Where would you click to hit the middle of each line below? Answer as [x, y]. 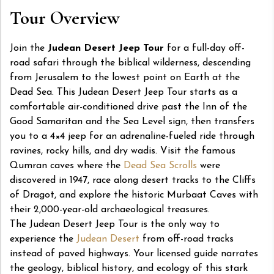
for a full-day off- [204, 49]
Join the [29, 49]
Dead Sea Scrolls [160, 166]
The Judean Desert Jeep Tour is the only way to [115, 225]
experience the [43, 239]
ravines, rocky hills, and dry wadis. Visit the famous [123, 151]
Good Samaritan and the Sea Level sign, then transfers [132, 122]
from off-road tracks [187, 239]
